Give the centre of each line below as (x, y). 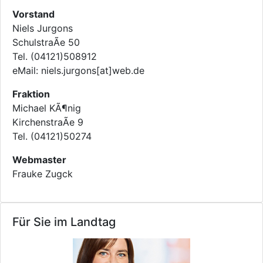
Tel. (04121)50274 (52, 136)
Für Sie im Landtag (64, 222)
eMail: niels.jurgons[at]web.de (78, 70)
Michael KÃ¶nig (47, 108)
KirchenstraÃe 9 (48, 122)
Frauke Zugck (43, 174)
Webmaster (39, 160)
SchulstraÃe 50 (46, 42)
